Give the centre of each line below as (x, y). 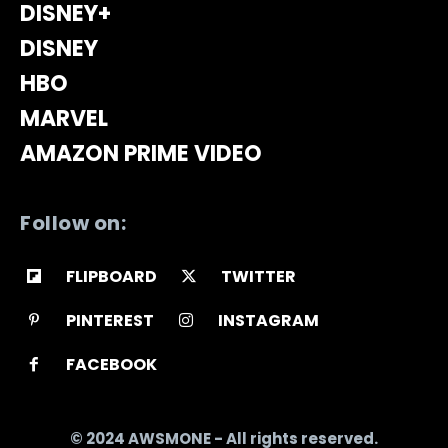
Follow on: (73, 223)
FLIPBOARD (111, 277)
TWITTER (258, 277)
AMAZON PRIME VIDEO (141, 154)
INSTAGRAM (268, 321)
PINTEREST (109, 321)
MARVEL (64, 119)
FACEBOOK (111, 364)
